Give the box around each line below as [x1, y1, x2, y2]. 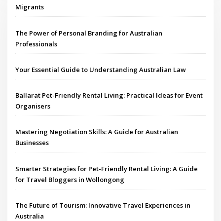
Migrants [15, 2, 44, 12]
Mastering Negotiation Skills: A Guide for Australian [15, 127, 179, 137]
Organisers [15, 102, 51, 110]
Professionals [15, 39, 58, 48]
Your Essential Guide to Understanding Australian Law [15, 65, 186, 74]
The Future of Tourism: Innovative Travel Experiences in [15, 200, 191, 210]
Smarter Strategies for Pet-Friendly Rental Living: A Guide [15, 164, 198, 173]
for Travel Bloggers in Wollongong [15, 175, 125, 184]
